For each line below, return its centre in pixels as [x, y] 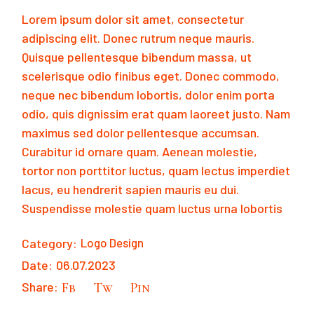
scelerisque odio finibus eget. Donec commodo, [151, 75]
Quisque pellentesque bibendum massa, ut [137, 56]
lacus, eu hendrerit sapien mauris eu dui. [131, 189]
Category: [50, 243]
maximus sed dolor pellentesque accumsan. [141, 132]
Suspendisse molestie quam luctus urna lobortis [152, 208]
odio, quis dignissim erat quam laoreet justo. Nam [156, 113]
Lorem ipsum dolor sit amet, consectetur [133, 19]
